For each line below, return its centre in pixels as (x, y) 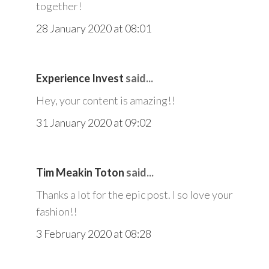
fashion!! (56, 211)
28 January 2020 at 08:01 (94, 28)
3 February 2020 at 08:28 (94, 233)
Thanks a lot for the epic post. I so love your (134, 194)
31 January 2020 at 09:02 (94, 122)
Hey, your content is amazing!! (105, 100)
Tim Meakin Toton (80, 172)
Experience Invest (80, 78)
